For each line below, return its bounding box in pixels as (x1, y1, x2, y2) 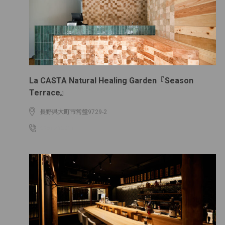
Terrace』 (29, 88, 68, 97)
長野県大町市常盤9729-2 (40, 108, 107, 116)
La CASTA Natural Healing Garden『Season (29, 76, 193, 85)
